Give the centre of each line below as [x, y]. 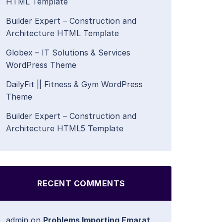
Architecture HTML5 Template [65, 128]
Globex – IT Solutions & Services [68, 53]
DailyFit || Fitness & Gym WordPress [74, 84]
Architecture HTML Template [62, 33]
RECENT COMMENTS [81, 183]
